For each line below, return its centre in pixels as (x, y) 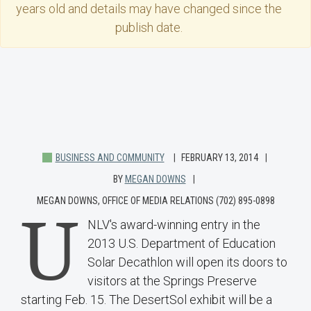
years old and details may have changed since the (149, 9)
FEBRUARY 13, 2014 (219, 158)
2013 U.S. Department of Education (182, 244)
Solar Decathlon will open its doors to (187, 262)
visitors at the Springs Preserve (172, 281)
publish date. (149, 28)
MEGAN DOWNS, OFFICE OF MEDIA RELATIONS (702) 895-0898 (155, 201)
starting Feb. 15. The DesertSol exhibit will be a (146, 300)
